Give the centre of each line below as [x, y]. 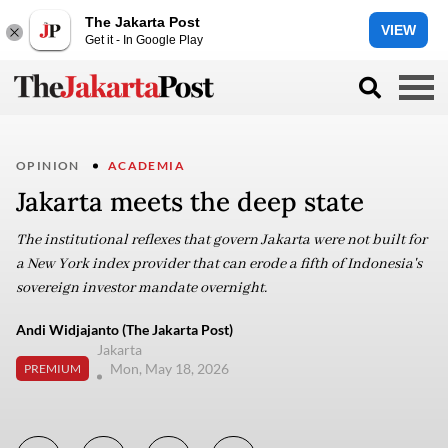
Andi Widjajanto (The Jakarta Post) [124, 329]
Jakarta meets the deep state [190, 201]
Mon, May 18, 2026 [171, 368]
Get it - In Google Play [144, 39]
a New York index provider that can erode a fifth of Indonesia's [219, 264]
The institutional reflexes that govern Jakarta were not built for [221, 240]
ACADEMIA [146, 165]
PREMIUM [52, 368]
